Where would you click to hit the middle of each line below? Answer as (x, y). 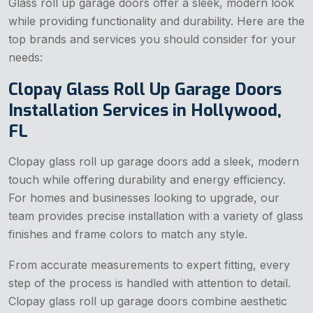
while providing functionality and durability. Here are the (156, 21)
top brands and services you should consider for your (152, 39)
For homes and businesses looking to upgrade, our (144, 198)
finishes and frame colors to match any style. (128, 234)
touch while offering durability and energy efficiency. (147, 180)
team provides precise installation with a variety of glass (156, 216)
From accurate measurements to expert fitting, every (149, 265)
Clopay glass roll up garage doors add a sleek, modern (154, 162)
